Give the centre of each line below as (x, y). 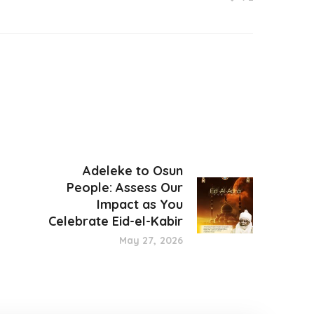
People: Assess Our (125, 187)
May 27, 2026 (151, 240)
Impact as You (140, 204)
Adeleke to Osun (133, 171)
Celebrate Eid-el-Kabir (116, 221)
